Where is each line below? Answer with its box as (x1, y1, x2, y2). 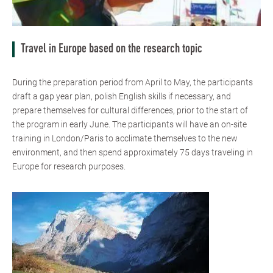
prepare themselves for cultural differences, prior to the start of (12, 105, 248, 115)
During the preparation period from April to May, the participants (12, 77, 253, 87)
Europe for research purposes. (12, 161, 126, 171)
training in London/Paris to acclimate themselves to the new (12, 133, 238, 143)
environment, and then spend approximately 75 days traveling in (12, 147, 253, 157)
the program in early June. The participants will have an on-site (12, 119, 247, 129)
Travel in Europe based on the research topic (21, 43, 202, 55)
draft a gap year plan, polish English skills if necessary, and (12, 91, 231, 101)
